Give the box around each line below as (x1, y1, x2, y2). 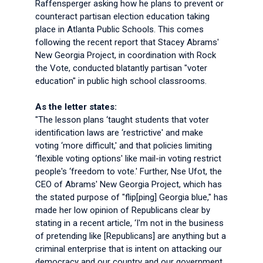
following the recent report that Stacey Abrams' (35, 37, 219, 48)
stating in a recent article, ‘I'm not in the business (35, 218, 224, 228)
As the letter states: (35, 102, 117, 112)
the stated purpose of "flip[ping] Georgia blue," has (35, 192, 228, 203)
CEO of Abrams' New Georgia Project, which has (35, 179, 222, 190)
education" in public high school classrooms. (35, 76, 207, 86)
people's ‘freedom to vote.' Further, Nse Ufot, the (35, 166, 222, 177)
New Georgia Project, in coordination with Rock (35, 50, 216, 60)
